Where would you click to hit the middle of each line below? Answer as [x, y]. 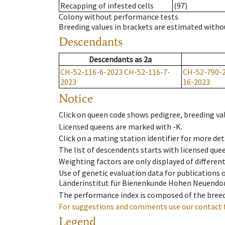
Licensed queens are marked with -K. [121, 126]
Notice [76, 98]
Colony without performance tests [119, 17]
